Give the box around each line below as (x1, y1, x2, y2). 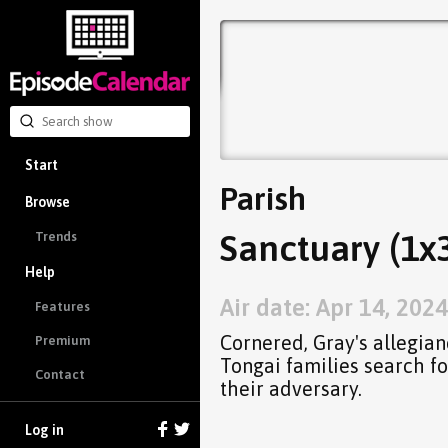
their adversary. (220, 377, 362, 400)
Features (35, 299, 90, 315)
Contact (35, 366, 85, 382)
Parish (220, 180, 306, 217)
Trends (35, 229, 77, 245)
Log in (25, 422, 64, 439)
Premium (35, 333, 90, 349)
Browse (25, 193, 70, 210)
